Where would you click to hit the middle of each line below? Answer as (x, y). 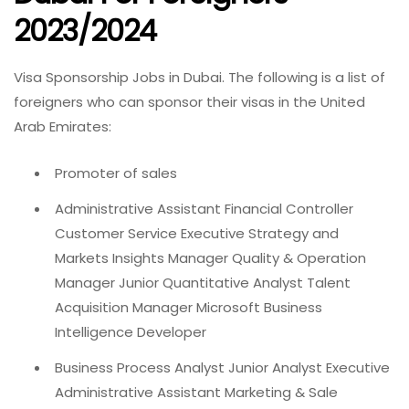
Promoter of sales (116, 173)
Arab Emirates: (63, 126)
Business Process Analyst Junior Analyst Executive (222, 368)
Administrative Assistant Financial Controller (204, 209)
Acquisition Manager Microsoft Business (189, 308)
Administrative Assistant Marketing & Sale (196, 393)
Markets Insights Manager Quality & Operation (210, 258)
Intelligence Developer (131, 332)
